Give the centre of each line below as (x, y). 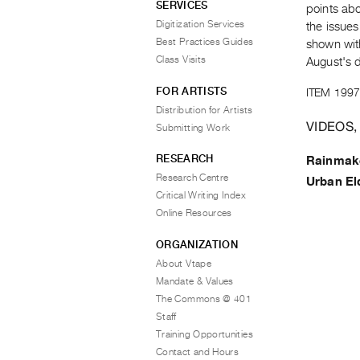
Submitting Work (193, 127)
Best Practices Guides (205, 42)
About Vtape (184, 263)
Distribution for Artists (205, 110)
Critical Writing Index (201, 195)
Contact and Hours (198, 352)
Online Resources (194, 213)
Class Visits (181, 59)
